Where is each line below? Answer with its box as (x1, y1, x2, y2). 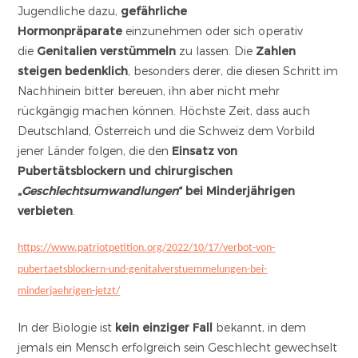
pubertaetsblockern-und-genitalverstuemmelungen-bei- (18, 263, 268, 276)
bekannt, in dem (213, 320, 307, 334)
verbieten (18, 203, 74, 217)
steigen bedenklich (18, 63, 129, 78)
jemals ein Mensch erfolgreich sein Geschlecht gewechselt (18, 340, 338, 354)
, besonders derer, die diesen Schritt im (128, 63, 339, 78)
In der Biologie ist (18, 320, 116, 334)
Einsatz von (172, 143, 238, 157)
